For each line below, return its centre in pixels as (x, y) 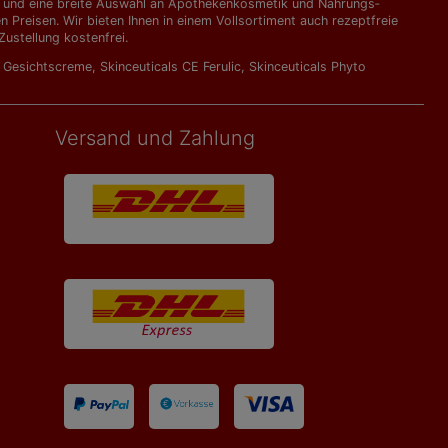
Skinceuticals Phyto (307, 66)
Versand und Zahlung (154, 138)
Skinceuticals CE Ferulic (170, 66)
